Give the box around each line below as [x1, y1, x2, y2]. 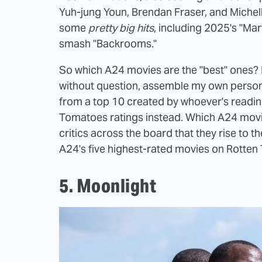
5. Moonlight [59, 173, 156, 198]
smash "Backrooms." [59, 36, 157, 50]
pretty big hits [88, 20, 154, 35]
